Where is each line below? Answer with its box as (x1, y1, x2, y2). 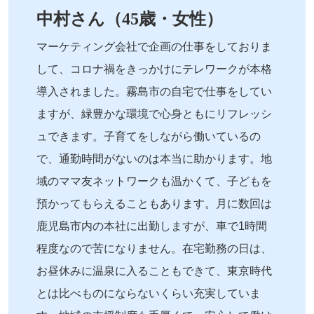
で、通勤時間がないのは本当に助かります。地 (36, 153, 272, 165)
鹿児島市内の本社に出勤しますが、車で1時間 (36, 220, 267, 233)
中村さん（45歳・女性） (36, 10, 223, 29)
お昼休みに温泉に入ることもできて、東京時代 (36, 265, 272, 278)
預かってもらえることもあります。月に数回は (36, 198, 272, 210)
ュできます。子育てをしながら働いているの (36, 130, 261, 143)
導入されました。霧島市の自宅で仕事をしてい (36, 86, 272, 98)
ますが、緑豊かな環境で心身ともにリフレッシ (36, 108, 272, 121)
